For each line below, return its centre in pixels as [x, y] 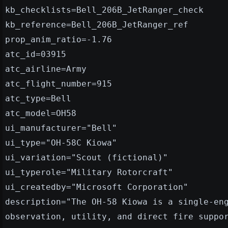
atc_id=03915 [36, 54]
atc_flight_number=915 [59, 83]
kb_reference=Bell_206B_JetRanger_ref [97, 24]
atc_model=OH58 [41, 113]
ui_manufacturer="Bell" [61, 128]
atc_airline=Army [46, 69]
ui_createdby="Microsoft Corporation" [97, 187]
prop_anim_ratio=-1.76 [59, 39]
